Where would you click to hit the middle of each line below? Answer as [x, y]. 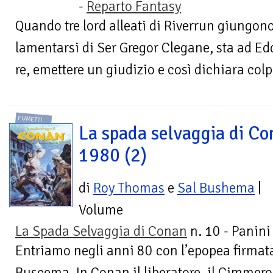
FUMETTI [30, 119]
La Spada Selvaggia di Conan [101, 231]
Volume [101, 210]
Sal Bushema [216, 188]
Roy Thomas [129, 188]
